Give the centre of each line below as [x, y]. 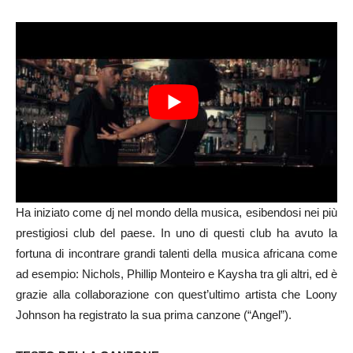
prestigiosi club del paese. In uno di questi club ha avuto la [176, 233]
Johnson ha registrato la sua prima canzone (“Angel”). [154, 315]
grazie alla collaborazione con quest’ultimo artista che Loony [176, 295]
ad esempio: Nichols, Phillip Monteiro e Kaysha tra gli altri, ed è [176, 274]
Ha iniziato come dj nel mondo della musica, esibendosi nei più [176, 213]
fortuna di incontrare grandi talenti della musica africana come [176, 254]
